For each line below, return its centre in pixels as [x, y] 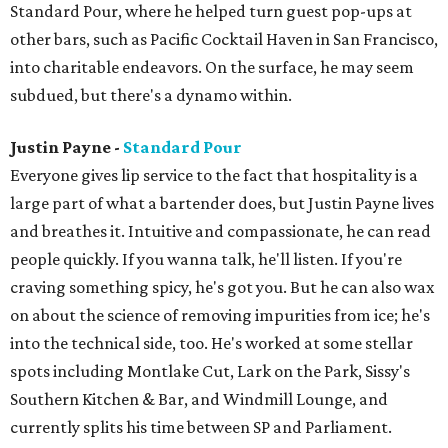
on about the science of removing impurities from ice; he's [220, 315]
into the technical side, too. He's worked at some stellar [211, 343]
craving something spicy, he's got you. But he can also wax [222, 287]
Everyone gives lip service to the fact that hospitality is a [214, 175]
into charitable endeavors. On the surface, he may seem [212, 67]
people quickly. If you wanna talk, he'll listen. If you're [206, 259]
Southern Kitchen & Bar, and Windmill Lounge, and [199, 399]
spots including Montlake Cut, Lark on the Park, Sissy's [210, 371]
